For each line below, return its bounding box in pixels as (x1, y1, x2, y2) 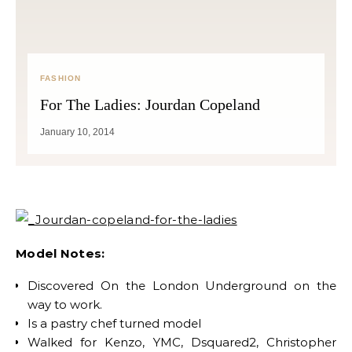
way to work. (27, 297, 102, 312)
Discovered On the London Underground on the (27, 278, 336, 293)
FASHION (40, 74, 82, 82)
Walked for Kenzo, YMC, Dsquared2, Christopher (27, 335, 336, 350)
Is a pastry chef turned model (27, 316, 201, 331)
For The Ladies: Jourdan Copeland (40, 96, 260, 113)
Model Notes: (16, 246, 105, 261)
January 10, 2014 (40, 126, 115, 137)
